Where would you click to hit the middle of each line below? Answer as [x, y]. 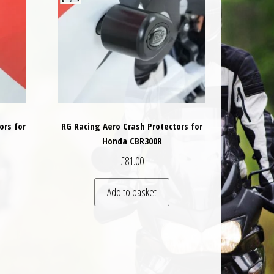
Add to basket [132, 192]
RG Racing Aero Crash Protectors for [132, 126]
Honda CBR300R [132, 140]
